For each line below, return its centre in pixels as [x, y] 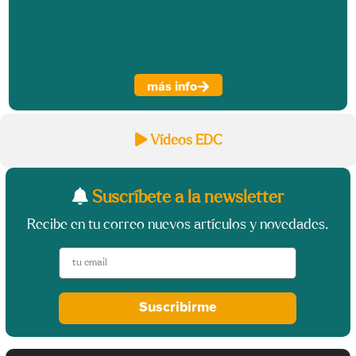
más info [172, 86]
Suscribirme [178, 308]
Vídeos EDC [186, 141]
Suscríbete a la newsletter [186, 198]
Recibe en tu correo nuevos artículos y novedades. [178, 225]
